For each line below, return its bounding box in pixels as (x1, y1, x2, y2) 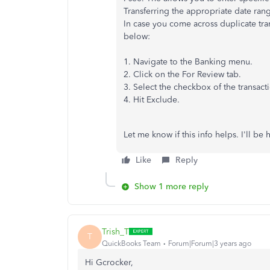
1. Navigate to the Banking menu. (124, 57, 253, 67)
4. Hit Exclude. (124, 95, 180, 105)
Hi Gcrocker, (85, 257, 133, 268)
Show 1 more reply (134, 181, 209, 192)
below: (124, 31, 150, 42)
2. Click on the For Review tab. (124, 69, 241, 80)
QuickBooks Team (102, 239, 161, 248)
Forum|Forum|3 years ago (168, 239, 251, 248)
